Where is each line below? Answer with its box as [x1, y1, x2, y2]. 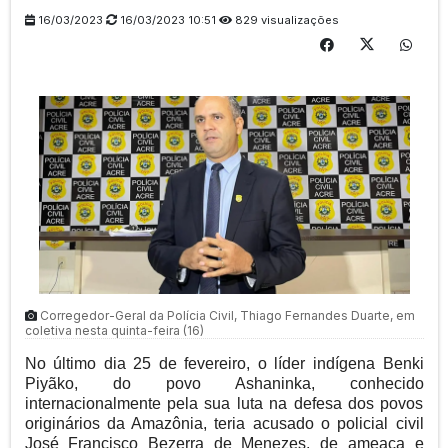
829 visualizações [231, 13, 339, 28]
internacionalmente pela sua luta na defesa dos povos [24, 394, 424, 412]
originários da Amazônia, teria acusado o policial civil [24, 414, 424, 432]
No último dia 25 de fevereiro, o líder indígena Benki [24, 354, 424, 372]
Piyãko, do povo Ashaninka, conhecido [24, 374, 424, 392]
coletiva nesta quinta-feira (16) [24, 322, 204, 338]
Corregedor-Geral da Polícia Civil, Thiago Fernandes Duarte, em [39, 307, 415, 323]
